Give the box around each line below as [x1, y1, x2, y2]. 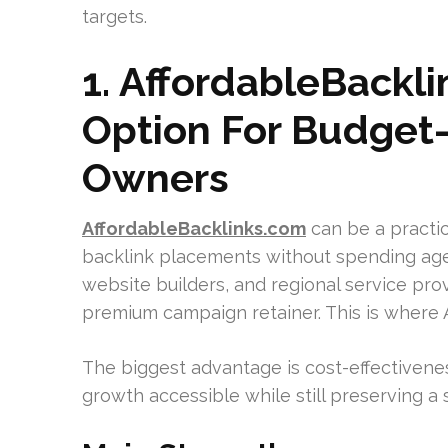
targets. [82, 5, 147, 27]
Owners [82, 153, 229, 201]
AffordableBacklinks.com [82, 217, 306, 239]
